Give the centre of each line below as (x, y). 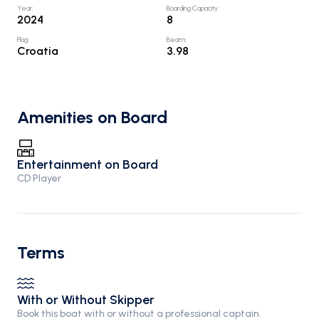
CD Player (39, 178)
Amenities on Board (92, 117)
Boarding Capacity (192, 8)
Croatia (38, 51)
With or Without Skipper (86, 300)
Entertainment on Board (88, 164)
